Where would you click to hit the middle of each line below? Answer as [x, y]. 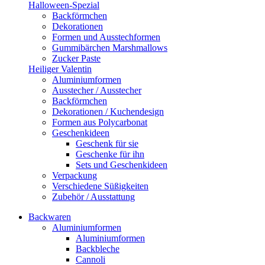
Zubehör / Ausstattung [93, 197]
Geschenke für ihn [110, 154]
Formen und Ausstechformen [106, 37]
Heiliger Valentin [60, 69]
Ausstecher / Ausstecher [97, 90]
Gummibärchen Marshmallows [110, 48]
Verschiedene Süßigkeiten [100, 186]
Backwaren [50, 217]
